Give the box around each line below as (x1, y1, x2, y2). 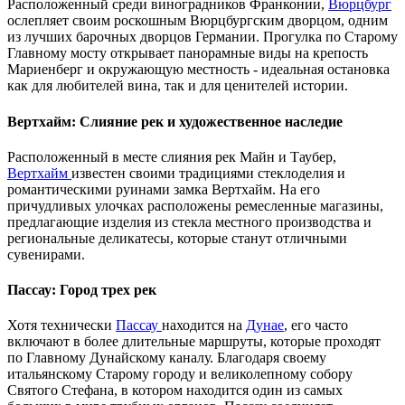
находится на (162, 317, 246, 334)
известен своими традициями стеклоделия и (71, 165, 345, 181)
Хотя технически (7, 317, 116, 334)
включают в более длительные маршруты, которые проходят (7, 334, 381, 350)
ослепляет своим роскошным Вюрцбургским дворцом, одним (7, 13, 388, 29)
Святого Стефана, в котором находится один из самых (7, 382, 343, 399)
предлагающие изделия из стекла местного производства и (7, 213, 372, 230)
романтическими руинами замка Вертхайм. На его (7, 181, 320, 197)
